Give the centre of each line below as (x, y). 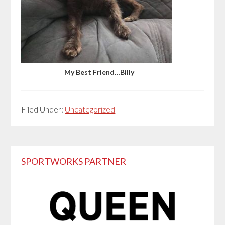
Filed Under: (43, 109)
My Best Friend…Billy (99, 72)
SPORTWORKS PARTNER (74, 161)
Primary (37, 155)
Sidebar (36, 173)
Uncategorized (90, 109)
